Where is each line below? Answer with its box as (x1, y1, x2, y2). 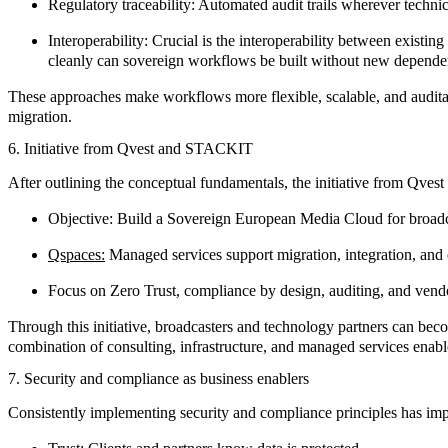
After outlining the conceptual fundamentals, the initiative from (8, 173, 407, 191)
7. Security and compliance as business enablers (8, 370, 309, 388)
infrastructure (180, 337, 263, 355)
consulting (107, 337, 172, 355)
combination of (8, 337, 107, 355)
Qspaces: (48, 245, 105, 263)
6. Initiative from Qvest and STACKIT (8, 139, 253, 157)
